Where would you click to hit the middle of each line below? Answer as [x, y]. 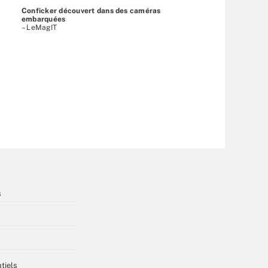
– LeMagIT [39, 27]
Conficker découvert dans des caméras [91, 10]
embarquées [44, 19]
